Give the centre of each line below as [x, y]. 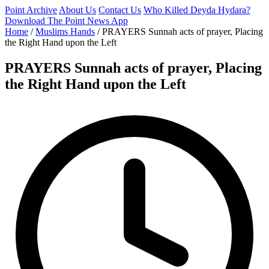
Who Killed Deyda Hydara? [197, 10]
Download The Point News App [66, 21]
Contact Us [120, 10]
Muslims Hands [65, 32]
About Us [77, 10]
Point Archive [31, 10]
